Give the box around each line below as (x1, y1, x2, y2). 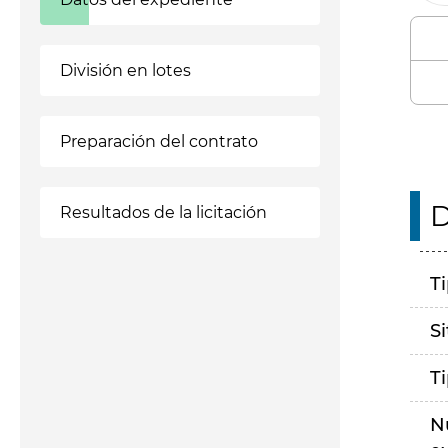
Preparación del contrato (60, 132, 258, 151)
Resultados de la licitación (60, 203, 267, 222)
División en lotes (60, 61, 191, 80)
